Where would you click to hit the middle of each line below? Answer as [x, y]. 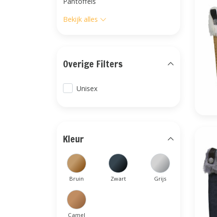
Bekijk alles [80, 19]
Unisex [87, 88]
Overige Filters [93, 64]
